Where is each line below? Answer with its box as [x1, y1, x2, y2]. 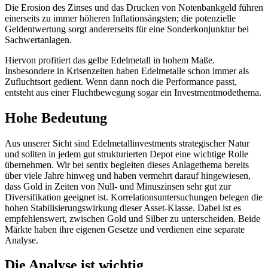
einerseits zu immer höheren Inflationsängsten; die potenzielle [5, 13, 236, 23]
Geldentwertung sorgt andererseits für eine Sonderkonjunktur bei [5, 23, 249, 34]
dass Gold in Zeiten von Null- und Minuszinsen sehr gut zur [5, 181, 231, 191]
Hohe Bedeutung [5, 109, 107, 126]
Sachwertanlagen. [5, 34, 72, 45]
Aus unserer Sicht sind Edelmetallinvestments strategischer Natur [5, 138, 249, 148]
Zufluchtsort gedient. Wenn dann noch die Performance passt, [5, 76, 237, 87]
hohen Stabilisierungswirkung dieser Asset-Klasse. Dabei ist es [5, 202, 241, 213]
